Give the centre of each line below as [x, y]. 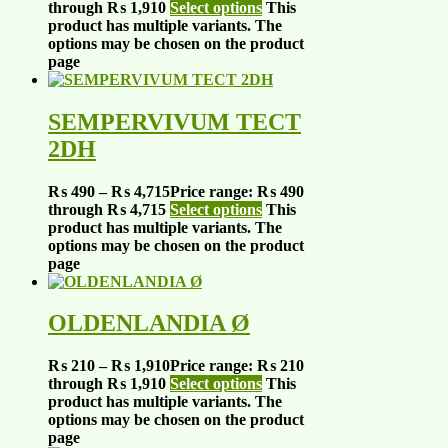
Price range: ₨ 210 [237, 366]
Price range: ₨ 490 [237, 191]
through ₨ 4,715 [107, 209]
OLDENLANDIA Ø [149, 323]
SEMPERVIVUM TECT [174, 121]
